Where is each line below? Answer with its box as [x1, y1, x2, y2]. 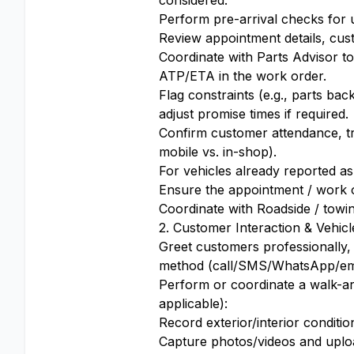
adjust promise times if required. [159, 106, 348, 122]
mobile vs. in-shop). [159, 144, 277, 160]
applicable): [159, 296, 228, 311]
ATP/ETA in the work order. [159, 68, 326, 84]
